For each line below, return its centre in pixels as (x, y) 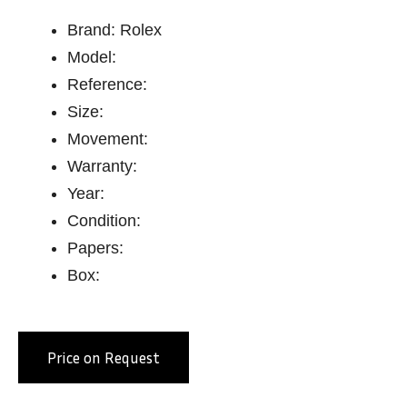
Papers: (95, 248)
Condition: (104, 221)
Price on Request (104, 357)
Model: (92, 57)
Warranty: (102, 166)
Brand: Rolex (114, 30)
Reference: (107, 84)
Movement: (108, 139)
